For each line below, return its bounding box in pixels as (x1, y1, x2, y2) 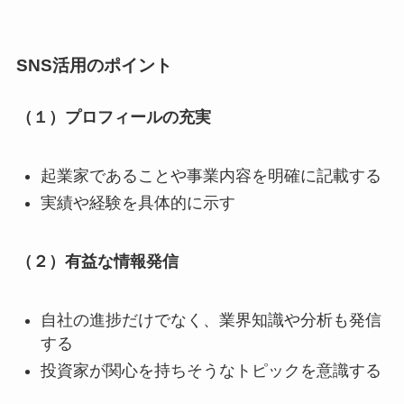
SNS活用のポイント (15, 55, 172, 75)
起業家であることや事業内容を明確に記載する (40, 166, 381, 185)
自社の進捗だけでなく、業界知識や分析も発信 (40, 310, 381, 329)
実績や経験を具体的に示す (40, 194, 235, 213)
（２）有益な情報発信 (15, 252, 179, 271)
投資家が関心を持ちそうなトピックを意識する (40, 362, 381, 381)
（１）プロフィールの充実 (15, 107, 211, 126)
